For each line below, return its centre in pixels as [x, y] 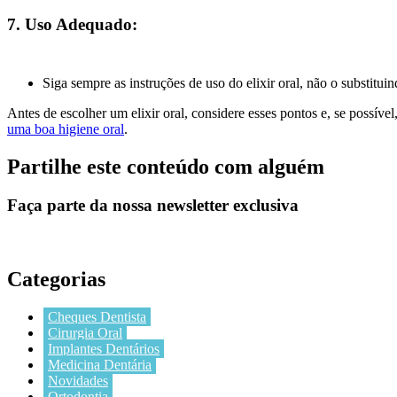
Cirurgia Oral [85, 333]
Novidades [78, 381]
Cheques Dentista [97, 317]
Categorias [56, 280]
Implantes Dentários [104, 349]
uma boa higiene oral [66, 128]
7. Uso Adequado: [72, 24]
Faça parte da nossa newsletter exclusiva [153, 206]
